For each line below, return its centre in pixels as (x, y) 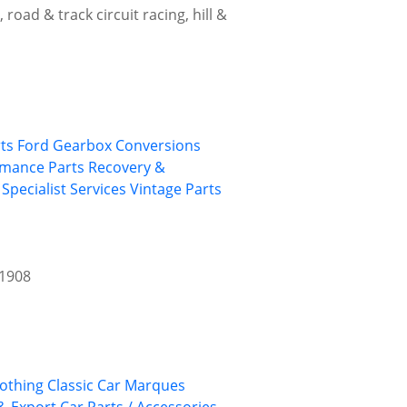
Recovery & (127, 168)
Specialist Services (64, 189)
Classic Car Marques (116, 386)
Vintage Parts (176, 189)
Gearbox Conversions (127, 146)
